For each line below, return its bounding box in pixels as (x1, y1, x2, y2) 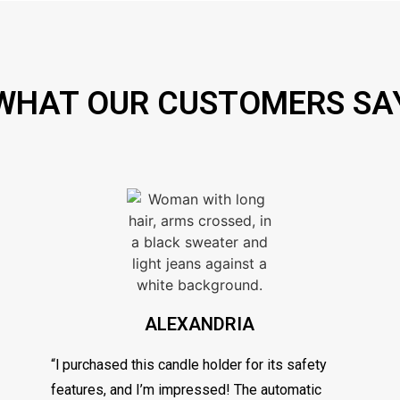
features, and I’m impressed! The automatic (51, 380, 322, 398)
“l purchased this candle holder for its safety (51, 355, 328, 373)
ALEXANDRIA (145, 312, 255, 335)
